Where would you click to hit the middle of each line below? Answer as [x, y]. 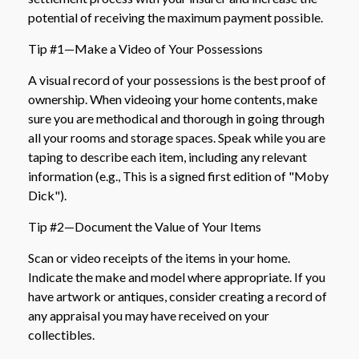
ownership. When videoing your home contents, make [173, 99]
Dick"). [47, 196]
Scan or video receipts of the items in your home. [159, 258]
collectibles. [61, 335]
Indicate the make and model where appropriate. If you [177, 277]
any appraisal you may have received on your [149, 316]
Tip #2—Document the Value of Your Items [145, 227]
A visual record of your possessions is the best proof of [177, 80]
